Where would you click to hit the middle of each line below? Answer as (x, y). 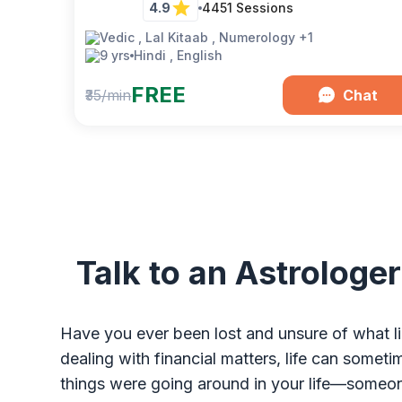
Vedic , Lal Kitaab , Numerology (198, 37)
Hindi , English (179, 55)
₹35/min (109, 95)
